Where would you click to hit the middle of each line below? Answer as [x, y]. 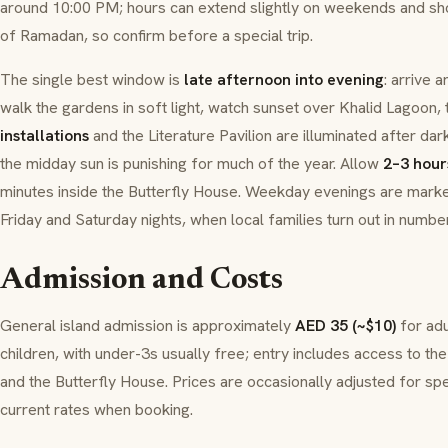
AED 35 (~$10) [345, 325]
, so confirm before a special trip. [198, 35]
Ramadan [52, 35]
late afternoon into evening [284, 79]
